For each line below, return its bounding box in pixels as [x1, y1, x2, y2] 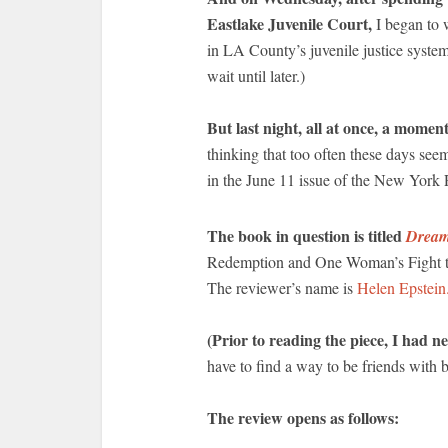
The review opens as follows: [207, 406, 399, 429]
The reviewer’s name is [207, 277, 357, 298]
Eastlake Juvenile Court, [207, 12, 372, 35]
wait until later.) [207, 65, 305, 86]
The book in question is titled [207, 224, 406, 247]
